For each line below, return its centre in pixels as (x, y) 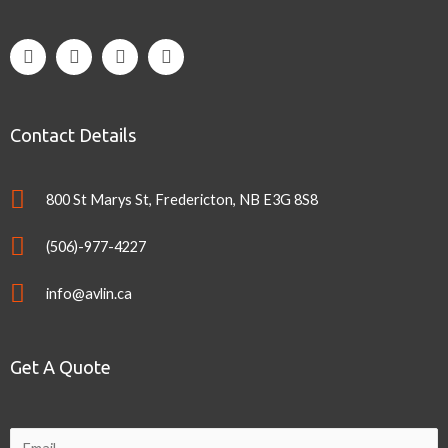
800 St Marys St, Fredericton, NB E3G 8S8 (182, 199)
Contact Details (73, 134)
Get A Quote (60, 366)
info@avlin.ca (89, 293)
